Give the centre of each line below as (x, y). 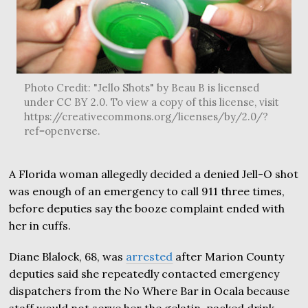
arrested (150, 256)
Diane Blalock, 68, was (68, 256)
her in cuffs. (40, 225)
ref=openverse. (62, 131)
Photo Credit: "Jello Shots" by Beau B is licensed (141, 88)
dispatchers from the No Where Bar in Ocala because (150, 291)
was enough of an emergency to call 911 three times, (147, 191)
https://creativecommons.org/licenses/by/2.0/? (146, 117)
